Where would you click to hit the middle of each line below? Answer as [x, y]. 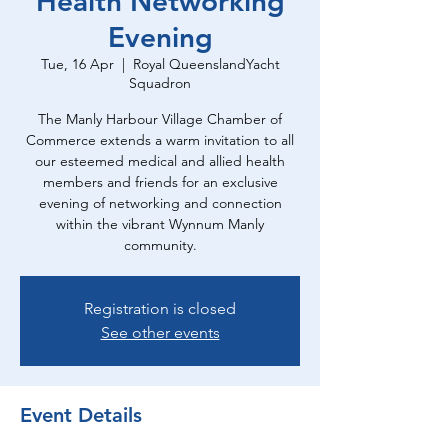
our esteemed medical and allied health [160, 161]
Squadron [160, 83]
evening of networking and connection [160, 203]
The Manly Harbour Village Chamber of [160, 119]
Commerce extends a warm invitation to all [160, 140]
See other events [160, 332]
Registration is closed [160, 308]
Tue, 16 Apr [77, 64]
